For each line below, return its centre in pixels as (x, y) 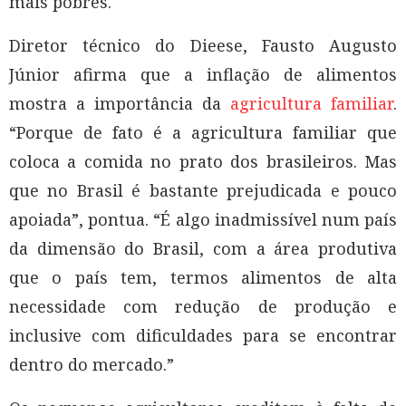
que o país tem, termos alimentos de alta (203, 277)
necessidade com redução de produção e (203, 306)
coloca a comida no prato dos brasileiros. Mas (203, 161)
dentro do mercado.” (92, 364)
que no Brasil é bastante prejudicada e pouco (203, 190)
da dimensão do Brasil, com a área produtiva (203, 248)
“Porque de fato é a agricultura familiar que (203, 132)
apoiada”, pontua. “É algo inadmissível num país (203, 219)
